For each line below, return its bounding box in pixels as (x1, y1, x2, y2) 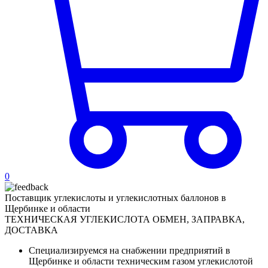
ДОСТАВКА (5, 225, 58, 235)
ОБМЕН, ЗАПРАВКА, (153, 214, 245, 224)
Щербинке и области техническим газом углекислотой (29, 256, 253, 266)
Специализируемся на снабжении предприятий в (29, 245, 230, 255)
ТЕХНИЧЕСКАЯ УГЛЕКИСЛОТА (5, 214, 150, 224)
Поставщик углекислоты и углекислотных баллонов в (5, 193, 226, 203)
